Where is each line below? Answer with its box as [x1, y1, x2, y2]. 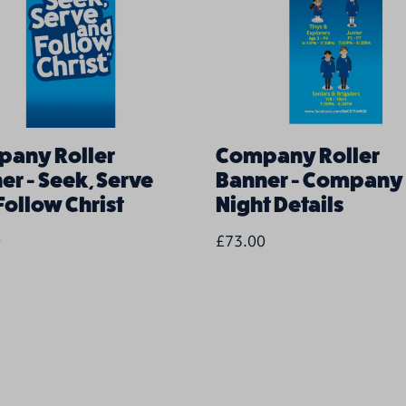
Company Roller [216, 142, 380, 169]
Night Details [216, 191, 343, 217]
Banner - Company [216, 167, 403, 193]
